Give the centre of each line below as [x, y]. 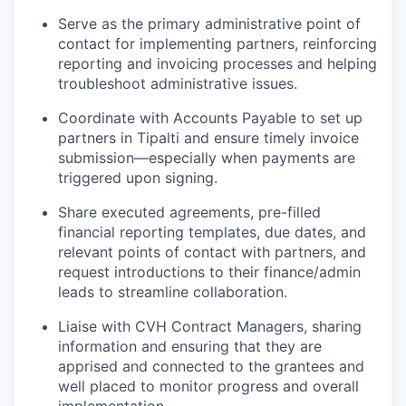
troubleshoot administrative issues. [178, 83]
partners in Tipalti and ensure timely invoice [208, 137]
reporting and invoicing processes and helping [217, 63]
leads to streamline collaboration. [173, 291]
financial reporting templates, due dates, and [212, 232]
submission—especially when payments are [207, 157]
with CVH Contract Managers [200, 326]
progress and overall [286, 386]
